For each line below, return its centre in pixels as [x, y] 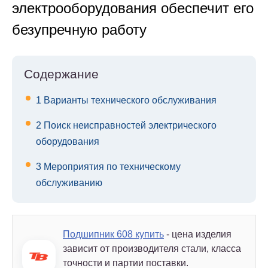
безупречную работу [79, 30]
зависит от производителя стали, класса [152, 249]
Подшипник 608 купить [113, 234]
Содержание [61, 74]
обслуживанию [69, 183]
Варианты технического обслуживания [129, 100]
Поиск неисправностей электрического [129, 126]
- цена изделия [199, 234]
